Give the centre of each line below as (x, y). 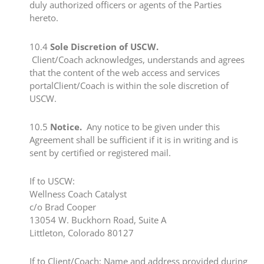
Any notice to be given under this (151, 126)
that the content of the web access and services (125, 72)
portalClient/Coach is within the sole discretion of (129, 85)
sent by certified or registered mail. (100, 152)
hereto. (44, 18)
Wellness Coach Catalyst (78, 194)
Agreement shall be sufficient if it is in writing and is (134, 139)
